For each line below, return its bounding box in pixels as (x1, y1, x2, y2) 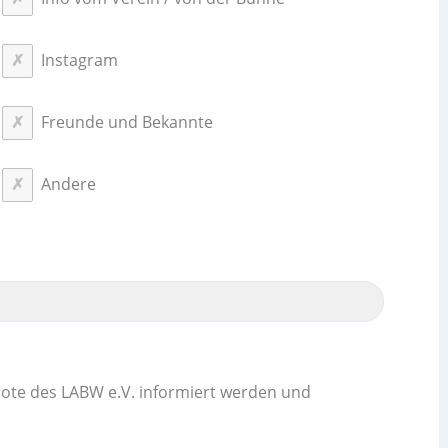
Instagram (40, 48, 118, 71)
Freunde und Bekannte (40, 110, 213, 133)
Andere (40, 172, 96, 195)
